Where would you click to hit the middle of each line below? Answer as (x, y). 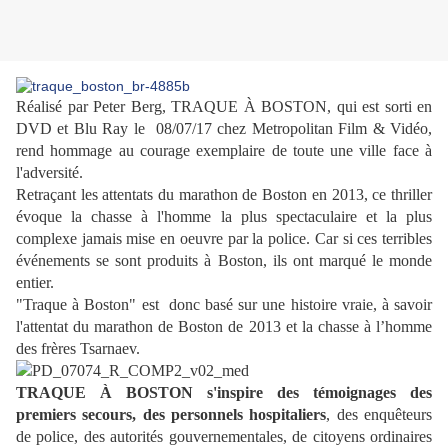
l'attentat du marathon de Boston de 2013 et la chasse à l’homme (224, 327)
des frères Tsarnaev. (78, 349)
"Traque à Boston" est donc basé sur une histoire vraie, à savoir (224, 305)
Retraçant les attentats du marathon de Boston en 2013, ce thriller (224, 195)
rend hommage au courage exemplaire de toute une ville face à (224, 151)
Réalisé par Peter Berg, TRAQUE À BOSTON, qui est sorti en (224, 107)
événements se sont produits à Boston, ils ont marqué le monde (224, 261)
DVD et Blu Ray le (86, 129)
